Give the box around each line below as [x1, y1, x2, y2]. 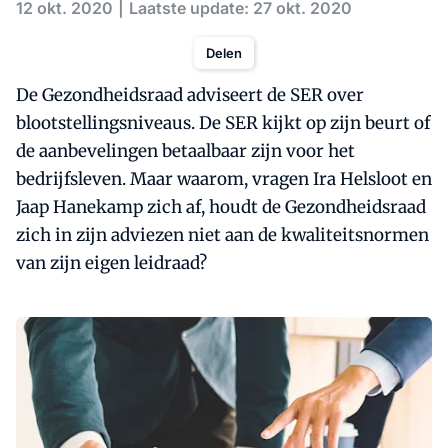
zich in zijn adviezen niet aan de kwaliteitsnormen [16, 224, 429, 246]
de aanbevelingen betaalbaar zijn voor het [16, 140, 355, 162]
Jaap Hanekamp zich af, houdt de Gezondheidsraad [16, 196, 426, 218]
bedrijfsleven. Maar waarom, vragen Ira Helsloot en [16, 168, 432, 190]
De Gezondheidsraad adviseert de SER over [16, 84, 364, 106]
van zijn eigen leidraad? [16, 252, 207, 274]
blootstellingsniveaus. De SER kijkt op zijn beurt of [16, 112, 430, 134]
